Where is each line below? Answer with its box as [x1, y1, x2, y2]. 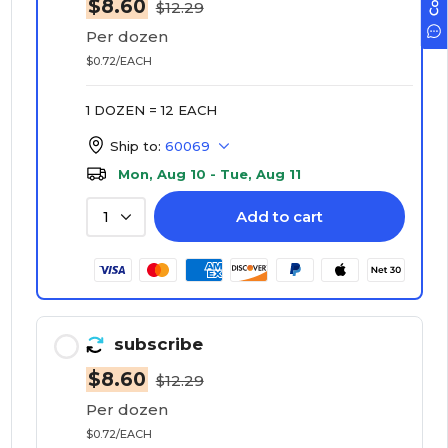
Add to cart [235, 207, 323, 226]
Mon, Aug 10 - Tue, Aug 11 [117, 166, 301, 182]
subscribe [113, 334, 203, 354]
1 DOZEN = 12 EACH [85, 102, 217, 118]
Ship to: [109, 138, 161, 154]
